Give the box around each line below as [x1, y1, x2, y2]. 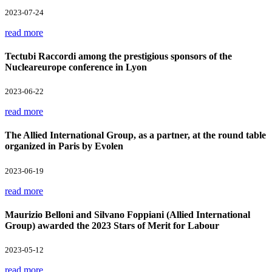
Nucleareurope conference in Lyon [5, 61, 147, 72]
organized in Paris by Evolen [5, 141, 123, 152]
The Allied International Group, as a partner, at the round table [5, 130, 266, 141]
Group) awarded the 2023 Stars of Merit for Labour [5, 220, 219, 231]
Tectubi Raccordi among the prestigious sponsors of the [5, 50, 232, 61]
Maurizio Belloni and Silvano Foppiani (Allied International [5, 209, 250, 220]
